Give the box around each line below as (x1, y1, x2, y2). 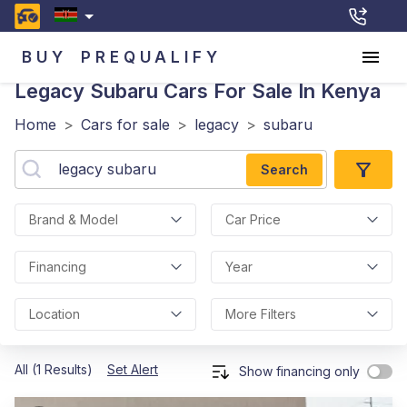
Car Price (225, 212, 281, 227)
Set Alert (107, 362, 158, 377)
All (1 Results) (15, 362, 93, 377)
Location (29, 306, 80, 322)
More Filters (225, 306, 296, 322)
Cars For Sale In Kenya (158, 79, 381, 103)
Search (261, 161, 308, 177)
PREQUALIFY (81, 47, 222, 66)
